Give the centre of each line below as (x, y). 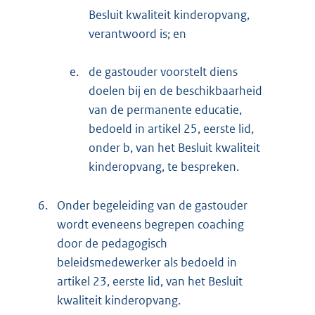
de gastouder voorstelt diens (163, 72)
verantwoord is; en (137, 34)
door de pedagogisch (112, 244)
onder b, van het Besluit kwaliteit (174, 148)
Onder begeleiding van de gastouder (152, 206)
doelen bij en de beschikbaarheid (175, 91)
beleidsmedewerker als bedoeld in (147, 263)
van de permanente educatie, (165, 110)
